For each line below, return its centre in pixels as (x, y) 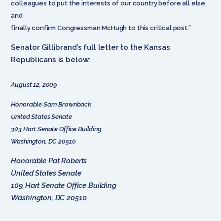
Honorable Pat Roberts (49, 161)
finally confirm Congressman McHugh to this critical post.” (101, 28)
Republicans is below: (51, 59)
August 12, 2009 (34, 84)
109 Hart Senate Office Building (64, 185)
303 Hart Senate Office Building (56, 129)
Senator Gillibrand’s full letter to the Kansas (91, 47)
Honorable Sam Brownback (51, 104)
